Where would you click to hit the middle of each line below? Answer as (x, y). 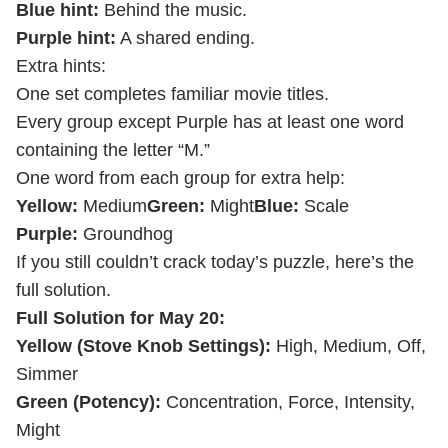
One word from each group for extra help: (180, 178)
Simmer (47, 374)
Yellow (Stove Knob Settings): (143, 346)
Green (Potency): (88, 402)
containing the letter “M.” (113, 150)
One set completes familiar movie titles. (172, 94)
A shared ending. (185, 38)
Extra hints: (61, 66)
